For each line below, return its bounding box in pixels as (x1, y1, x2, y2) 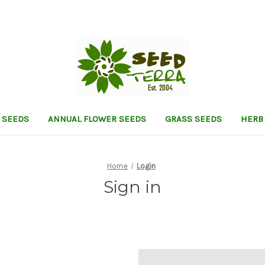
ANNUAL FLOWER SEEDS (47, 113, 146, 124)
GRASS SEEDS (164, 113, 222, 124)
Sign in (103, 176, 162, 197)
